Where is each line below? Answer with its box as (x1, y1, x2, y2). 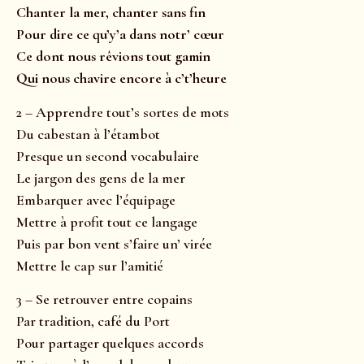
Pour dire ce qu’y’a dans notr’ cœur (16, 25, 224, 44)
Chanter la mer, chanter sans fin (16, 3, 206, 22)
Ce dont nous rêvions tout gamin (16, 47, 210, 66)
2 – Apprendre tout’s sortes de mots (16, 102, 229, 121)
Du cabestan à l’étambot (16, 124, 160, 143)
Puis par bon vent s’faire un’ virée (16, 234, 212, 253)
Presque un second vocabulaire (16, 146, 199, 165)
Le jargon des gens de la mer (16, 168, 185, 187)
